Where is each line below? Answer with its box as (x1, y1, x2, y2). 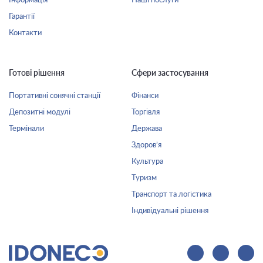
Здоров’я (131, 140, 161, 149)
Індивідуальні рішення (131, 205, 208, 215)
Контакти (9, 28, 42, 37)
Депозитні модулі (9, 107, 70, 116)
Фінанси (131, 90, 159, 100)
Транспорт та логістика (131, 189, 211, 198)
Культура (131, 156, 163, 166)
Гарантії (9, 11, 35, 21)
